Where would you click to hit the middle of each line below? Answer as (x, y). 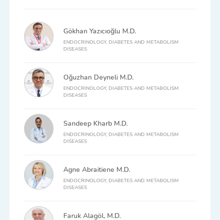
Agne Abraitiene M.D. (96, 170)
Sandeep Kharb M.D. (95, 124)
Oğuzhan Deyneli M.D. (98, 78)
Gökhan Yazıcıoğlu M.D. (99, 31)
